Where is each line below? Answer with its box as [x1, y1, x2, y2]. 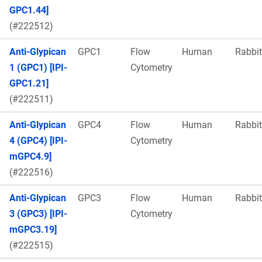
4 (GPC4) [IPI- [9, 135, 67, 146]
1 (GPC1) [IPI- [9, 61, 67, 73]
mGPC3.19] [9, 223, 57, 235]
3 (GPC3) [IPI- [9, 208, 67, 219]
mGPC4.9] [9, 150, 51, 162]
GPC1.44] [9, 4, 49, 16]
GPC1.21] [9, 77, 49, 89]
